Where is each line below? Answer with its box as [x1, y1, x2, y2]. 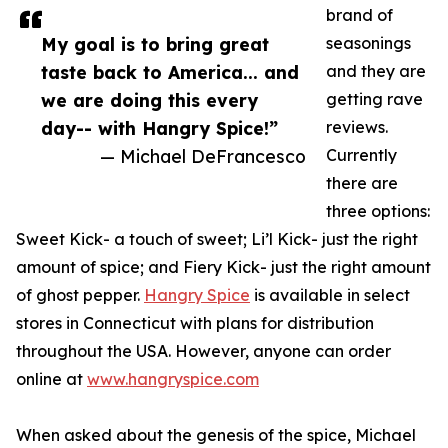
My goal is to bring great [41, 33, 269, 55]
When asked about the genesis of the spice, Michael [16, 425, 416, 445]
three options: [326, 201, 430, 221]
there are [326, 173, 398, 193]
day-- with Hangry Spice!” [41, 117, 278, 139]
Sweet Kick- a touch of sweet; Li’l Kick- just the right [16, 229, 418, 249]
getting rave [326, 89, 423, 109]
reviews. [326, 117, 388, 137]
